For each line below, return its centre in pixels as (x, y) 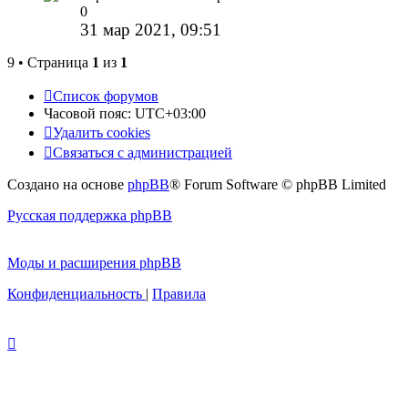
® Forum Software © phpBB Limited (278, 185)
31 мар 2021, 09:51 (151, 30)
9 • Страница (50, 63)
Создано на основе (67, 185)
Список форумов (106, 97)
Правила (179, 294)
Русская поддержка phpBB (90, 216)
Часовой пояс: (89, 114)
